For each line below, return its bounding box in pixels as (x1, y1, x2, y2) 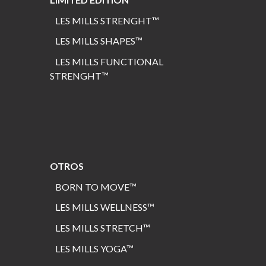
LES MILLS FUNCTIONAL (55, 56, 203, 68)
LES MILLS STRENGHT (55, 14, 153, 26)
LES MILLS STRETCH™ (55, 222, 151, 234)
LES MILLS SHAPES (55, 35, 136, 47)
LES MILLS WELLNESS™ (55, 201, 155, 213)
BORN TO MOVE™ (55, 180, 137, 192)
